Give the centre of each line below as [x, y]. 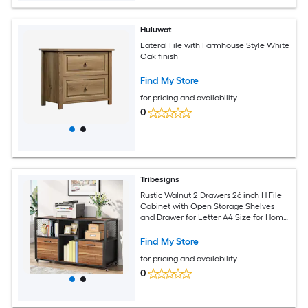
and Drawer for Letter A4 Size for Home [214, 217]
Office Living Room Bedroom [195, 228]
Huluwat [156, 30]
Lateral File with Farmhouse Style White [215, 45]
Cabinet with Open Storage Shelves [208, 206]
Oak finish [159, 56]
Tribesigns [160, 179]
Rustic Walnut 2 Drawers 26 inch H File [211, 195]
